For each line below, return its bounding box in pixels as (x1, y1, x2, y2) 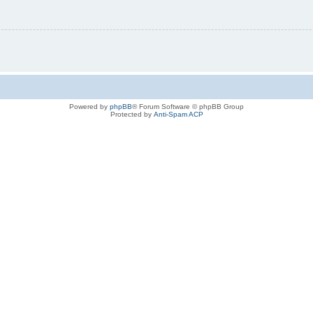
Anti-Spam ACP (153, 110, 203, 118)
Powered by (69, 102, 110, 110)
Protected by (110, 110, 154, 118)
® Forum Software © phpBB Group (132, 102, 244, 110)
